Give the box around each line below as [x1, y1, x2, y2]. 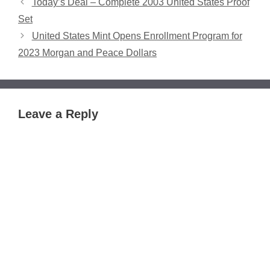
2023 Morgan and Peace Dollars [18, 48, 157, 58]
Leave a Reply [18, 107, 98, 121]
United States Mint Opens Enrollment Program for [31, 31, 242, 42]
